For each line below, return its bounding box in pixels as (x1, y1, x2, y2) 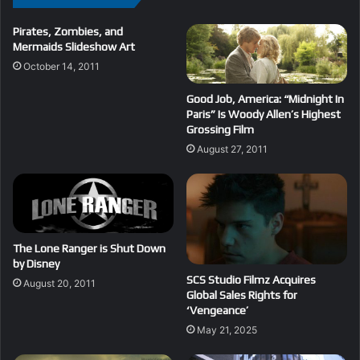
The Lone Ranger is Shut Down (13, 241, 166, 255)
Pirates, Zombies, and (13, 25, 123, 39)
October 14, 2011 (23, 60, 100, 73)
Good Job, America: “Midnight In (186, 92, 344, 105)
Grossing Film (186, 122, 254, 136)
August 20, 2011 (23, 276, 96, 289)
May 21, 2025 (197, 323, 257, 336)
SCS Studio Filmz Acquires (186, 272, 316, 286)
